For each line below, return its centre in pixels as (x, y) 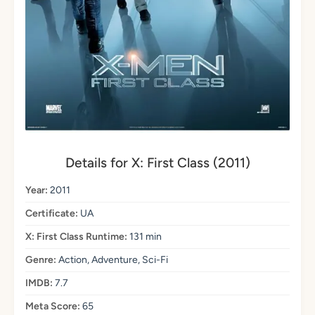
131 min (144, 237)
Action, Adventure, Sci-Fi (112, 260)
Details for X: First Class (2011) (157, 163)
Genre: (41, 260)
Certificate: (52, 214)
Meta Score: (53, 307)
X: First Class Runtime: (76, 237)
